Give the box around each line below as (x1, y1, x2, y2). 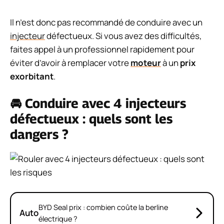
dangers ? (10, 126, 68, 142)
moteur (130, 56, 161, 68)
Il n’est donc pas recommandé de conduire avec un (10, 16, 202, 28)
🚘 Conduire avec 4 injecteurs (10, 95, 186, 111)
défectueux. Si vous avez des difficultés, (45, 29, 202, 41)
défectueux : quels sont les (10, 111, 172, 127)
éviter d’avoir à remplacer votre (10, 56, 130, 68)
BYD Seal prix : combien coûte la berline (38, 202, 168, 212)
